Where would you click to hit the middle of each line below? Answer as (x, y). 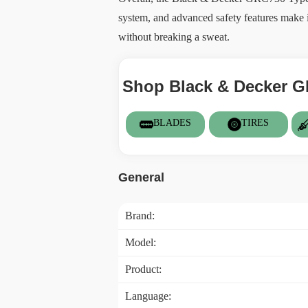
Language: (148, 296)
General (141, 177)
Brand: (140, 216)
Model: (141, 242)
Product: (143, 269)
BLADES (173, 123)
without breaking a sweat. (174, 37)
